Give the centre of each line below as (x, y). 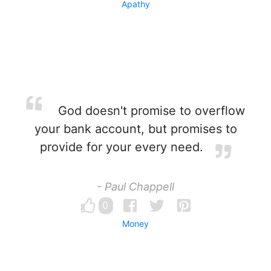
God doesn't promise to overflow (149, 111)
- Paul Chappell (135, 187)
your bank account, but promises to (135, 129)
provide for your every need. (122, 147)
